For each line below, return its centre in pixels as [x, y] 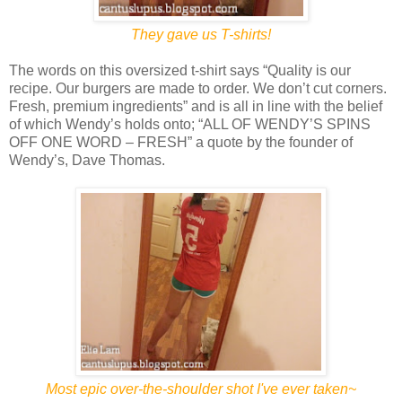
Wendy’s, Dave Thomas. [87, 160]
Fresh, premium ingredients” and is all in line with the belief [196, 106]
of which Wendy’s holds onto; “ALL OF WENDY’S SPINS [190, 124]
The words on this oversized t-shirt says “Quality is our [180, 70]
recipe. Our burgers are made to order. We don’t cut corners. [198, 88]
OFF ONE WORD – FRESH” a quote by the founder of [181, 142]
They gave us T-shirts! [201, 34]
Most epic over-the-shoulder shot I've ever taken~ [201, 389]
